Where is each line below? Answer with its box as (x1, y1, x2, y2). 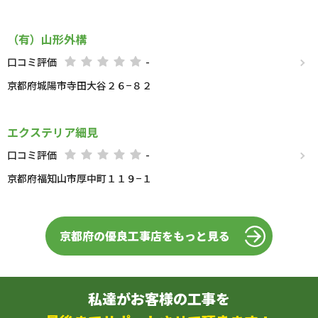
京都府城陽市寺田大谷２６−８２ (7, 78, 152, 92)
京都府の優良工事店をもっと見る (60, 227, 230, 244)
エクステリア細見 (7, 124, 98, 141)
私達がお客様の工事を (88, 288, 230, 309)
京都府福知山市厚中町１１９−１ (7, 171, 152, 185)
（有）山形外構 (7, 31, 87, 48)
